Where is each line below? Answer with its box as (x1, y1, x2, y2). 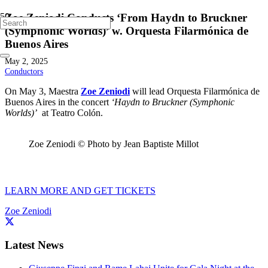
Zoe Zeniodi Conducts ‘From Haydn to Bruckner (5, 11, 247, 24)
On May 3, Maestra (5, 86, 81, 96)
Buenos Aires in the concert (5, 96, 111, 107)
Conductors (5, 66, 43, 76)
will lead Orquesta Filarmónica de (130, 86, 260, 96)
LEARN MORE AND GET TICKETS (5, 185, 156, 196)
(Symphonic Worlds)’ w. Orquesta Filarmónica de (5, 24, 248, 37)
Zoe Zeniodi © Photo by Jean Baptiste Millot (29, 138, 199, 149)
